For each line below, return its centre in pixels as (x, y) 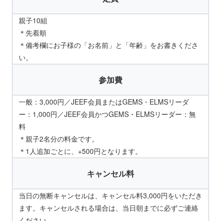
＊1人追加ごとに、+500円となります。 (80, 151)
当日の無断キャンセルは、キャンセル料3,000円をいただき (110, 196)
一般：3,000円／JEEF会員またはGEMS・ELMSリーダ (104, 102)
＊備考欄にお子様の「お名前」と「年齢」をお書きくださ (109, 45)
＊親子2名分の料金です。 (59, 139)
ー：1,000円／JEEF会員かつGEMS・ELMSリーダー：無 (107, 114)
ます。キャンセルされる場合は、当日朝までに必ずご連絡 (109, 208)
